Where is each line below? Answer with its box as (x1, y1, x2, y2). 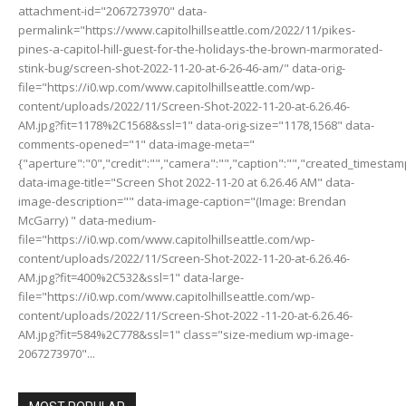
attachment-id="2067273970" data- (18, 2, 207, 19)
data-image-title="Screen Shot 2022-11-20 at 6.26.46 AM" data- (18, 173, 354, 190)
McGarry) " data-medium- (18, 211, 156, 228)
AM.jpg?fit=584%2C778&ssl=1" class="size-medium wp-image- (18, 325, 353, 343)
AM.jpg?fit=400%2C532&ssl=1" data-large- (18, 268, 244, 285)
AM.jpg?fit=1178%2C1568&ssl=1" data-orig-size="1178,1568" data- (18, 116, 374, 133)
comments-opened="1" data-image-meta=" (18, 135, 255, 152)
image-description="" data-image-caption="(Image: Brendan (18, 192, 346, 209)
